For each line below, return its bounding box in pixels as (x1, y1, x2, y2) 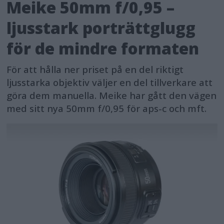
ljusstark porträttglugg (6, 16, 196, 38)
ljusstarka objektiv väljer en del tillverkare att (6, 75, 213, 89)
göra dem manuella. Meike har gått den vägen (6, 88, 217, 102)
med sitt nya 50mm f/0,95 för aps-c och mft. (6, 101, 207, 115)
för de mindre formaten (6, 37, 199, 59)
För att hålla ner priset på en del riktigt (6, 62, 184, 76)
